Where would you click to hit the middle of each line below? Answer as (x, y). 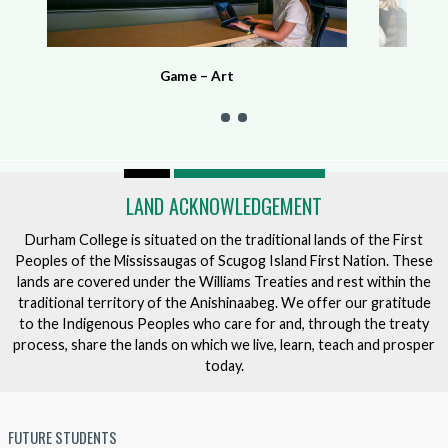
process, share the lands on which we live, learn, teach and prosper (224, 344)
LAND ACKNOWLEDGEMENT (224, 206)
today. (224, 365)
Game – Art (196, 76)
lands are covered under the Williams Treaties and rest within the (224, 281)
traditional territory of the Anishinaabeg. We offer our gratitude (224, 302)
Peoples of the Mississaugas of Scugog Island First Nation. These (224, 260)
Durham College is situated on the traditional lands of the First (224, 239)
